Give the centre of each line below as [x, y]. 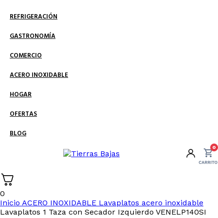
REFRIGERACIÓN [34, 17]
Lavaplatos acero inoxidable [151, 203]
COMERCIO [26, 56]
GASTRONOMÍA [33, 36]
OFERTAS [23, 114]
